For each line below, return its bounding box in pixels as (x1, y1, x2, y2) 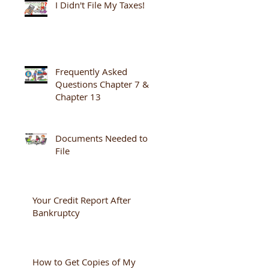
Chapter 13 (55, 91, 101, 103)
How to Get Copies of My (32, 256, 136, 268)
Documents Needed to (55, 132, 148, 144)
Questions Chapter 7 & (55, 78, 149, 90)
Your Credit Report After (32, 194, 131, 206)
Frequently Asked (55, 65, 127, 77)
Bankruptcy (32, 207, 80, 219)
